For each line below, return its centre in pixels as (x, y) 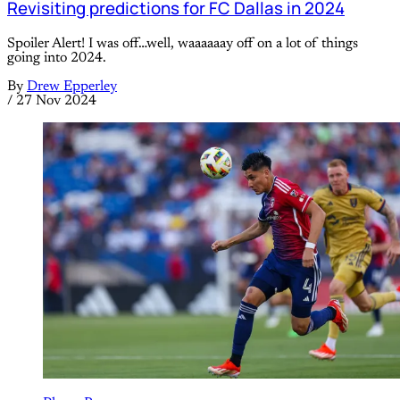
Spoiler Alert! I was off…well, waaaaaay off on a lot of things (183, 43)
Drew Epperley (72, 86)
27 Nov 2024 (56, 100)
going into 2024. (57, 58)
